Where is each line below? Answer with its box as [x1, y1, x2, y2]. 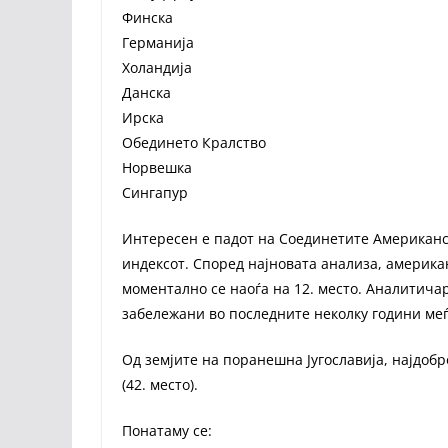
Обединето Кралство [122, 133, 266, 152]
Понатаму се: [122, 421, 212, 440]
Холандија [122, 58, 192, 77]
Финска [122, 8, 173, 27]
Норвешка [122, 158, 192, 177]
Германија [122, 33, 194, 52]
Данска [122, 83, 171, 102]
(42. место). [122, 375, 198, 394]
